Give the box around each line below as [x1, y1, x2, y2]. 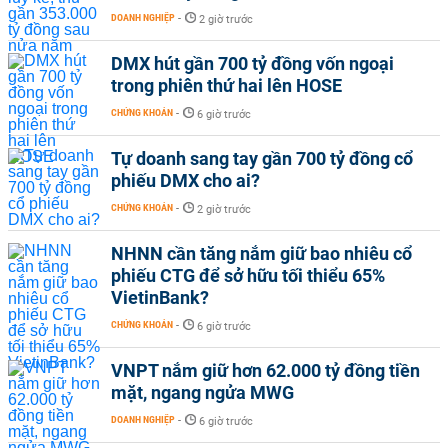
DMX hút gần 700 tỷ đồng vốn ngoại [111, 53, 394, 74]
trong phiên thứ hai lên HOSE [111, 75, 342, 96]
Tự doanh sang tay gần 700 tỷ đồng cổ [111, 148, 413, 169]
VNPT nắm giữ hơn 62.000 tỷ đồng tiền [111, 360, 420, 381]
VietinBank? [111, 287, 209, 308]
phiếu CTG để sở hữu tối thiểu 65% [111, 265, 385, 286]
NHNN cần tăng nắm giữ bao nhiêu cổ [111, 243, 412, 264]
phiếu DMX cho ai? [111, 170, 260, 191]
